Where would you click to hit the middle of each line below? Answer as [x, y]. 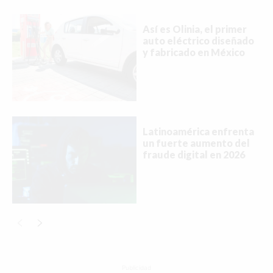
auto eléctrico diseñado [198, 41]
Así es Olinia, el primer [195, 29]
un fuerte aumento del [196, 143]
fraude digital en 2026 [194, 154]
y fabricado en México [194, 52]
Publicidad [136, 267]
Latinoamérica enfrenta [198, 131]
